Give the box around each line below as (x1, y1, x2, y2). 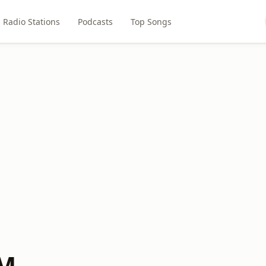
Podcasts (77, 15, 113, 27)
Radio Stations (2, 15, 60, 27)
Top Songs (130, 15, 172, 27)
